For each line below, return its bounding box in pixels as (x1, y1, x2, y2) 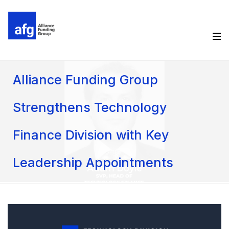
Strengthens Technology (13, 100, 167, 115)
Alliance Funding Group (13, 72, 158, 87)
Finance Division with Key (13, 127, 169, 143)
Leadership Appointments (13, 155, 173, 170)
